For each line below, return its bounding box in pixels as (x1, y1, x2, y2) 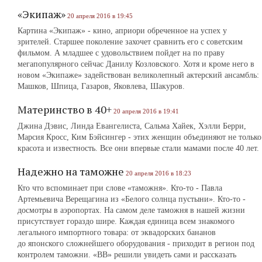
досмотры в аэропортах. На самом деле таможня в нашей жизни (18, 206, 245, 215)
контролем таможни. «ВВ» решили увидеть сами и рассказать (18, 250, 236, 259)
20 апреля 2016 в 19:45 (67, 12, 133, 19)
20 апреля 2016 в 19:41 (113, 108, 179, 115)
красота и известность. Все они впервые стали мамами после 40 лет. (18, 144, 259, 153)
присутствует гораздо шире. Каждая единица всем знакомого (18, 217, 235, 226)
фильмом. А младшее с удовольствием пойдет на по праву (18, 49, 225, 57)
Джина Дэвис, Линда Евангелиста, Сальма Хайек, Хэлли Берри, (18, 122, 246, 130)
